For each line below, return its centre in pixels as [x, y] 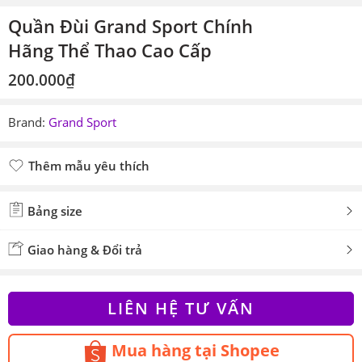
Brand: [27, 122]
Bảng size [53, 211]
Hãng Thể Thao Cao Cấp [110, 51]
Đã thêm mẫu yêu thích [98, 185]
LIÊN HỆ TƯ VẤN [181, 308]
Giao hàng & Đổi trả [83, 250]
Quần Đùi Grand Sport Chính [130, 26]
